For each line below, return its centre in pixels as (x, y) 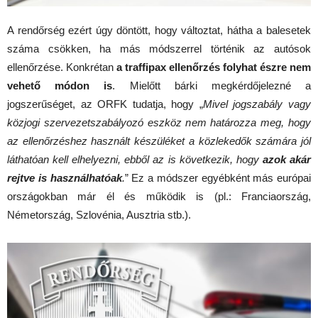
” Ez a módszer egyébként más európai (218, 177)
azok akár (287, 159)
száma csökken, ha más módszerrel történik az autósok (159, 48)
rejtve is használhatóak (65, 177)
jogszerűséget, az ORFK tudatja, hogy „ (105, 104)
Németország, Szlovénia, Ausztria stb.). (99, 214)
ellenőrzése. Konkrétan (62, 67)
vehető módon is (60, 85)
